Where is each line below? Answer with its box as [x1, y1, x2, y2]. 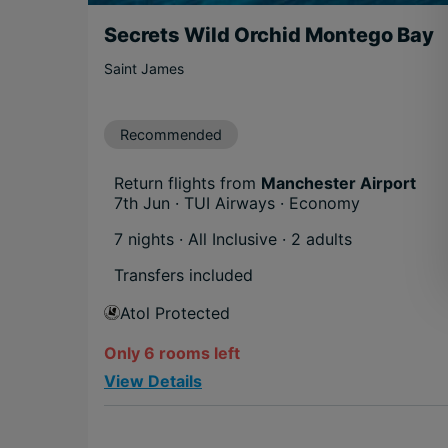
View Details [104, 370, 202, 391]
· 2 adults [282, 228, 352, 249]
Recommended [120, 125, 222, 143]
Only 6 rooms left [104, 342, 240, 363]
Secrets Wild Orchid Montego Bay [104, 22, 434, 47]
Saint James [104, 59, 184, 77]
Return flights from [114, 172, 261, 193]
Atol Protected [120, 302, 230, 323]
